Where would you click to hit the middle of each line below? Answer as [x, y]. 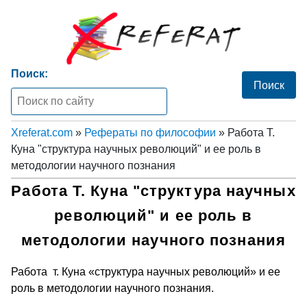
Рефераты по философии [150, 132]
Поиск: [29, 74]
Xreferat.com [42, 132]
